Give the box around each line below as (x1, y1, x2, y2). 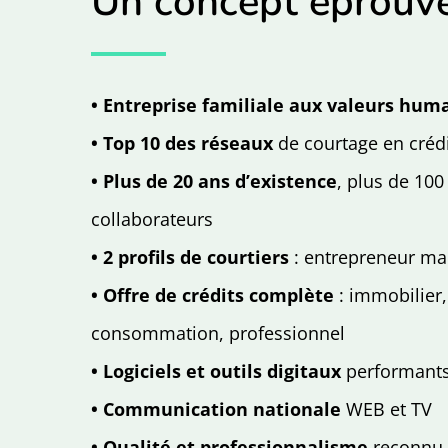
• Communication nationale (91, 397, 342, 422)
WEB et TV (341, 397, 433, 422)
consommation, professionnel (91, 321, 346, 346)
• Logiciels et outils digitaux (91, 359, 342, 384)
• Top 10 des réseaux (91, 131, 279, 156)
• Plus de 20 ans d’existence (91, 169, 338, 194)
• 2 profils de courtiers (91, 245, 290, 270)
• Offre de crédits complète (91, 283, 335, 308)
